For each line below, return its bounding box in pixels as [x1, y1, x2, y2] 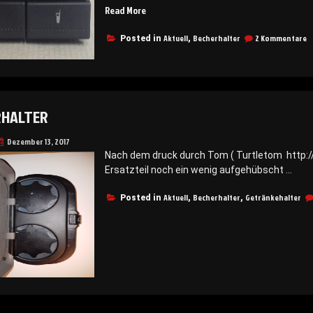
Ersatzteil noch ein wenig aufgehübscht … [104, 163, 305, 175]
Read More [104, 3, 146, 17]
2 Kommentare [254, 31, 307, 44]
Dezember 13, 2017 [6, 135, 70, 147]
